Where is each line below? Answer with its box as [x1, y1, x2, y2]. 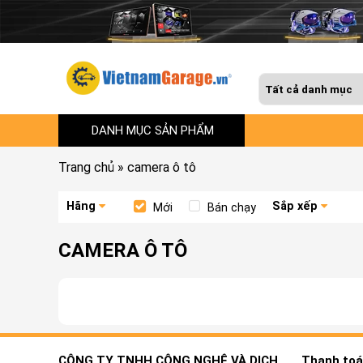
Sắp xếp [272, 199, 318, 213]
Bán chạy [207, 200, 256, 215]
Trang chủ [58, 159, 114, 175]
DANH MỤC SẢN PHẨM [92, 122, 214, 138]
